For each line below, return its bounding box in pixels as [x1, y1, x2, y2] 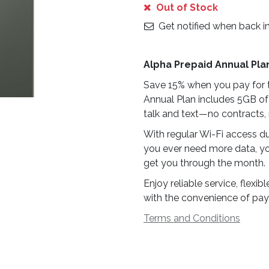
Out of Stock [154, 2, 218, 13]
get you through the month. [144, 157, 265, 169]
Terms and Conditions [144, 213, 240, 224]
